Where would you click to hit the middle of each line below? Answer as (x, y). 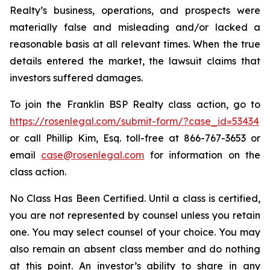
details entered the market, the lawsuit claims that (135, 61)
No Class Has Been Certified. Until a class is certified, (135, 198)
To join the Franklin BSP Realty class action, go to (135, 104)
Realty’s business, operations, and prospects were (135, 10)
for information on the (202, 155)
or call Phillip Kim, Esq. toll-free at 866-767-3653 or (135, 138)
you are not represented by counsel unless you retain (135, 215)
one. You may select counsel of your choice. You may (135, 232)
